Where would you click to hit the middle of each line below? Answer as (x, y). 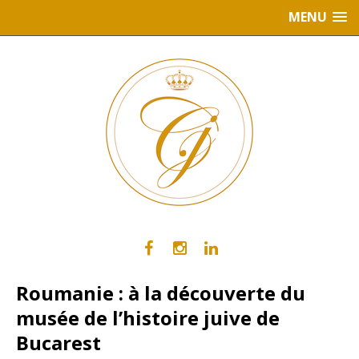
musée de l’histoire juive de (148, 318)
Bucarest (58, 343)
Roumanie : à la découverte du (161, 293)
